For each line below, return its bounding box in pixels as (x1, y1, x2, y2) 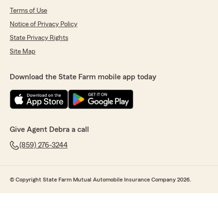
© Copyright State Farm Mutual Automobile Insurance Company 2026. (10, 177, 191, 183)
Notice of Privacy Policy (10, 21, 77, 28)
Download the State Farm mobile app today (10, 73, 156, 81)
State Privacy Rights (10, 35, 68, 42)
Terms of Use (10, 7, 47, 15)
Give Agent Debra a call (10, 126, 89, 134)
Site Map (10, 48, 36, 55)
